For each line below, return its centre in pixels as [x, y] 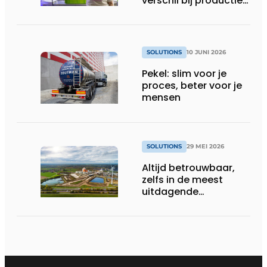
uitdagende [170, 191]
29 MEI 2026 [205, 146]
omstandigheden [184, 203]
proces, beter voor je [192, 86]
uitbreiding [168, 12]
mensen [161, 98]
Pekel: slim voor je [184, 74]
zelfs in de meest [182, 179]
